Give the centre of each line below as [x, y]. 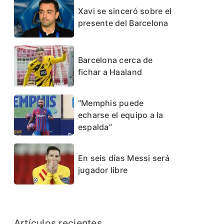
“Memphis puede [111, 103]
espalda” [95, 127]
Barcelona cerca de [115, 60]
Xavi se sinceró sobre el [125, 11]
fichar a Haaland [110, 72]
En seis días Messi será [123, 158]
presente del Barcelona [123, 23]
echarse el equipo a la [120, 115]
